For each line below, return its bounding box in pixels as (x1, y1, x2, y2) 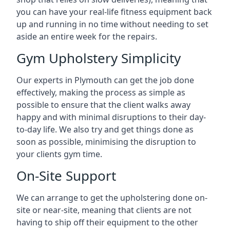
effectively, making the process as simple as (16, 87, 185, 98)
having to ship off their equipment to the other (16, 217, 198, 228)
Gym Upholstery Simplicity (16, 49, 181, 67)
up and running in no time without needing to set (16, 18, 208, 30)
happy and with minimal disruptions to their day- (16, 111, 206, 123)
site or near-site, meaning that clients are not (16, 204, 191, 216)
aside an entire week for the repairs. (16, 31, 157, 42)
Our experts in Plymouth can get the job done (16, 74, 194, 86)
